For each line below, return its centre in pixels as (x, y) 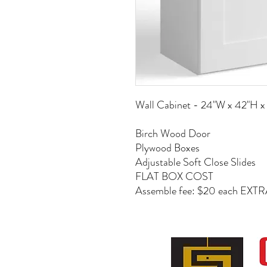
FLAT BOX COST (174, 176)
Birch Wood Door (173, 133)
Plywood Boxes (167, 148)
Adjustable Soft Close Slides (195, 162)
